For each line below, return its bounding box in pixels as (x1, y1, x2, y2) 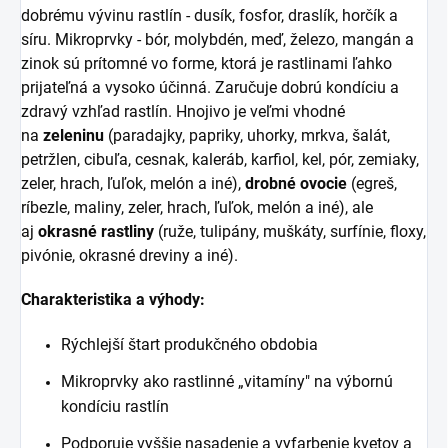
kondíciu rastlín (61, 397, 169, 417)
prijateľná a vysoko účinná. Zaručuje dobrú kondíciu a (21, 78, 399, 98)
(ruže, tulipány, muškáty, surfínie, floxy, (154, 222, 426, 242)
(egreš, (347, 174, 397, 194)
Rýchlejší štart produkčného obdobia (61, 335, 318, 355)
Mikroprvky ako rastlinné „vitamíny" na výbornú (61, 372, 393, 392)
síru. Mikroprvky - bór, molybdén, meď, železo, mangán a (21, 30, 414, 50)
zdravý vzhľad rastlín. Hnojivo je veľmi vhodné (21, 102, 345, 122)
